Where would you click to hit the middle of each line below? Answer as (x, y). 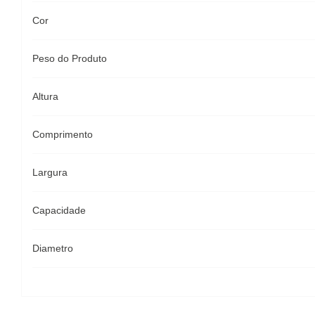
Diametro (53, 248)
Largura (50, 172)
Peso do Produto (70, 58)
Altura (45, 96)
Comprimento (63, 134)
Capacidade (59, 210)
